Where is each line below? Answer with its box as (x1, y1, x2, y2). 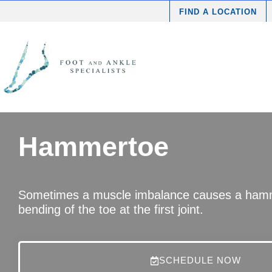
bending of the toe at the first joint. (18, 203, 203, 216)
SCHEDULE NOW (159, 255, 242, 265)
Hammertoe (18, 131, 169, 162)
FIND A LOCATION (179, 7, 257, 16)
